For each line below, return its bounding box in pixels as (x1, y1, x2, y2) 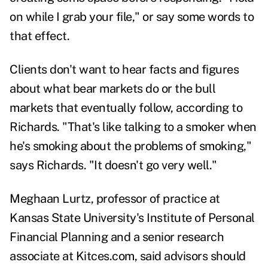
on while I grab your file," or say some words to (10, 10, 254, 25)
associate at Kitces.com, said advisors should (10, 249, 246, 264)
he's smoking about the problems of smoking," (10, 139, 251, 154)
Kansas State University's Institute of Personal (10, 211, 255, 226)
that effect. (10, 29, 69, 44)
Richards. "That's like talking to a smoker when (10, 120, 257, 135)
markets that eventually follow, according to (10, 100, 242, 115)
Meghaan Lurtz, (10, 191, 96, 206)
